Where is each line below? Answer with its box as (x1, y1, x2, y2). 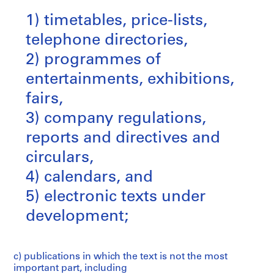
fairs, (26, 91, 63, 108)
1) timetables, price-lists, (26, 13, 207, 30)
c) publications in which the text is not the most (13, 252, 228, 262)
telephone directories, (26, 32, 188, 50)
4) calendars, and (26, 169, 153, 187)
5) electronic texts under (26, 189, 206, 206)
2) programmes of (26, 52, 161, 69)
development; (26, 209, 128, 226)
